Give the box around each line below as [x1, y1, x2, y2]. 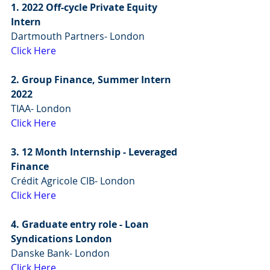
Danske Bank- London [11, 246, 110, 260]
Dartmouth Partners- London [11, 30, 145, 43]
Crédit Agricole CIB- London [11, 174, 135, 187]
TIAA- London [11, 102, 71, 115]
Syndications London [11, 232, 112, 245]
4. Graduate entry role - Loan [11, 218, 151, 231]
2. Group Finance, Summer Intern [11, 73, 174, 86]
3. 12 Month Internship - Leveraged [11, 145, 180, 159]
